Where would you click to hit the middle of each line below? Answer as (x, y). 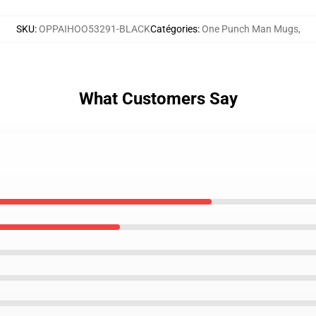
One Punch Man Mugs (250, 29)
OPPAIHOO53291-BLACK (94, 29)
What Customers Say (158, 99)
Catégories (174, 29)
